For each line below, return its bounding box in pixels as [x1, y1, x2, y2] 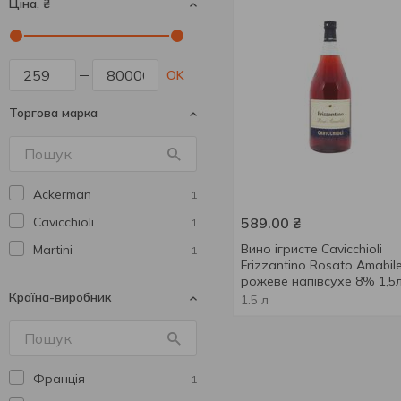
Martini [33, 242, 73, 258]
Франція [33, 371, 85, 387]
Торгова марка [9, 105, 98, 121]
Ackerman [33, 186, 91, 202]
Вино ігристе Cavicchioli [241, 241, 382, 257]
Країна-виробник [9, 289, 111, 305]
